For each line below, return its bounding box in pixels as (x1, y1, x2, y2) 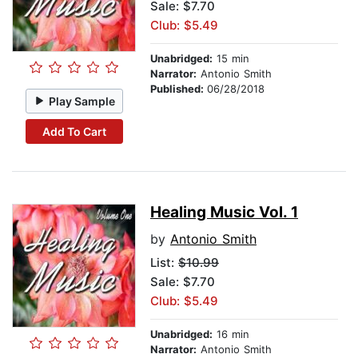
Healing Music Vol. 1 (150, 203, 298, 222)
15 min (213, 52, 249, 66)
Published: (150, 82, 207, 96)
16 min (213, 328, 249, 341)
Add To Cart (42, 124, 106, 138)
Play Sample (49, 93, 116, 108)
